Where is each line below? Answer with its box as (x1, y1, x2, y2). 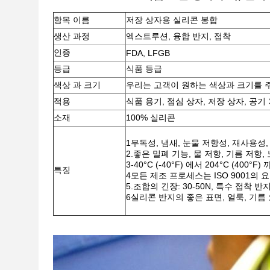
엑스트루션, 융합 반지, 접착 (126, 31, 231, 41)
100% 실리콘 (126, 113, 175, 122)
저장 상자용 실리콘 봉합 (126, 15, 218, 25)
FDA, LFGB (126, 48, 170, 58)
